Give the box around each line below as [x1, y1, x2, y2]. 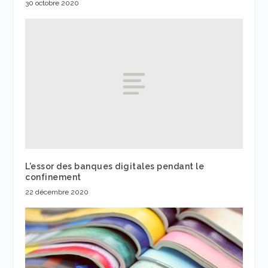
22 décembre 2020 [25, 188, 89, 197]
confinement [25, 172, 81, 182]
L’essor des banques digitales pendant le [25, 162, 205, 172]
